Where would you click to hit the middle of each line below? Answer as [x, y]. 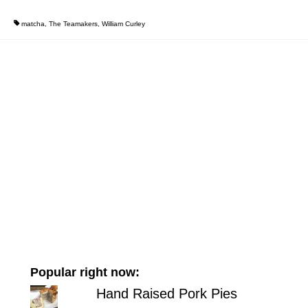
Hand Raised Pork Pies [166, 293]
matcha [33, 24]
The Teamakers [73, 24]
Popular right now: [85, 272]
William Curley [123, 24]
